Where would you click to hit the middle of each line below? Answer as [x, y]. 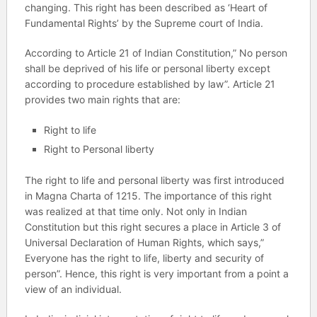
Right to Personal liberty [99, 149]
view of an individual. [73, 289]
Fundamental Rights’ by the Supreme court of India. [144, 23]
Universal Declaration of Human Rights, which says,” [144, 242]
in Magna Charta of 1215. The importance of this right [148, 195]
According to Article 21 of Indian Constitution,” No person [156, 53]
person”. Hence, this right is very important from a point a [156, 273]
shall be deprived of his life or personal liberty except [147, 68]
